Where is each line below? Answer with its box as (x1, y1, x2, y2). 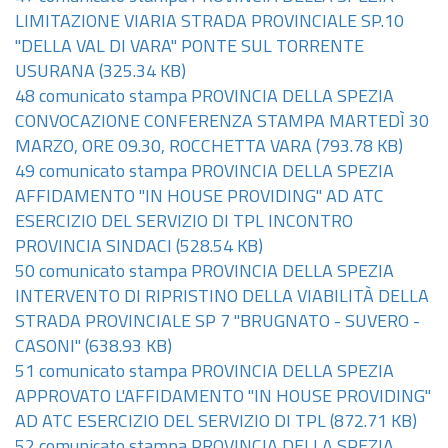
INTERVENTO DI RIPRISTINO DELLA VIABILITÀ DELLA (15, 288, 429, 307)
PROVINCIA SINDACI (15, 238, 172, 257)
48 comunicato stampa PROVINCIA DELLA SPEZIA (15, 88, 394, 107)
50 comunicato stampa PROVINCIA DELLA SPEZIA (15, 263, 394, 282)
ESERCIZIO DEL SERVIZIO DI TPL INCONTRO (15, 213, 353, 232)
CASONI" (15, 338, 81, 357)
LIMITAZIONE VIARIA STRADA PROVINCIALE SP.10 (15, 13, 404, 32)
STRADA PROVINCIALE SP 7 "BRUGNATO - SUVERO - (15, 313, 420, 332)
